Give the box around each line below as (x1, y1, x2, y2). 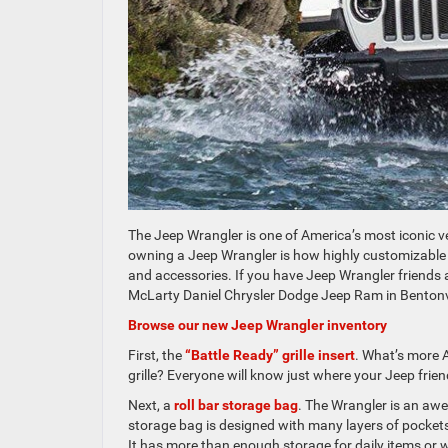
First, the (128, 346, 185, 363)
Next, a (128, 396, 174, 413)
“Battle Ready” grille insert (185, 346, 355, 363)
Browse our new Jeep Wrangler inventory (128, 316, 387, 333)
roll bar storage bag (174, 396, 298, 413)
